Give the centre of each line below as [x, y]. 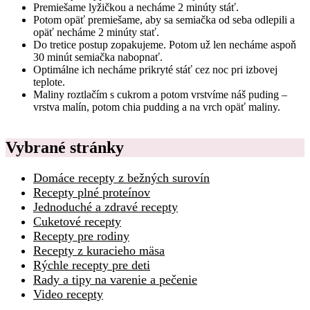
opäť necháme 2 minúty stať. [96, 32]
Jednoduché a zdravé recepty [106, 207]
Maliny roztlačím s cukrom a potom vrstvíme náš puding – [160, 94]
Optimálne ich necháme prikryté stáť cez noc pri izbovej [155, 69]
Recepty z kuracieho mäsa [99, 250]
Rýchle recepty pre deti [92, 265]
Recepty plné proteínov [92, 192]
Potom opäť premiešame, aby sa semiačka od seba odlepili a [164, 19]
